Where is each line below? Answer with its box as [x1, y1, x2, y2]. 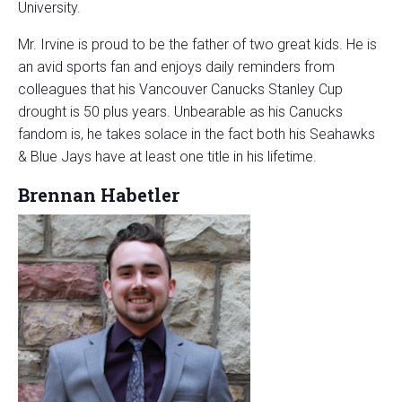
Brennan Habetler [18, 183, 179, 207]
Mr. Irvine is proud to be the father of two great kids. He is [18, 36, 377, 54]
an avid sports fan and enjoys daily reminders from [18, 58, 335, 76]
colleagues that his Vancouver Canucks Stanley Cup [18, 81, 343, 99]
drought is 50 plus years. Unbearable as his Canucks [18, 103, 343, 121]
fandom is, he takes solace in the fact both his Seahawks [18, 126, 375, 144]
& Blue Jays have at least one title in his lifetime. [18, 148, 317, 166]
